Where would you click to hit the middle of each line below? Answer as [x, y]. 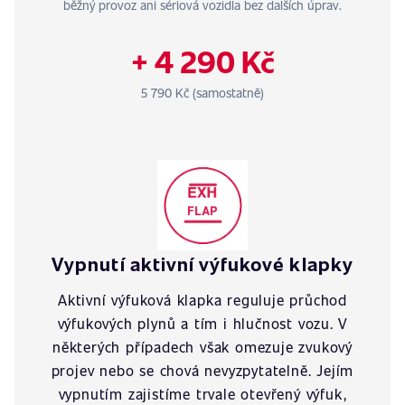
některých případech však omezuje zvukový [202, 347]
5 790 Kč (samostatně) [202, 93]
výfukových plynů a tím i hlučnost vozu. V [202, 323]
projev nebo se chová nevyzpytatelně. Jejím [202, 370]
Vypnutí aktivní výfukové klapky [202, 264]
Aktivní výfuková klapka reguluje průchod [202, 300]
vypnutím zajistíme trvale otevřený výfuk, [202, 394]
